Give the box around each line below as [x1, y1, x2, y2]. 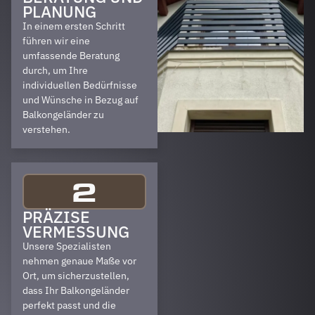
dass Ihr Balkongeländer [22, 284, 129, 297]
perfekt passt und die [22, 299, 116, 311]
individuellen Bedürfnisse [22, 79, 137, 91]
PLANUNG [22, 1, 96, 22]
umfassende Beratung [22, 49, 120, 62]
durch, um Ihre [22, 64, 88, 77]
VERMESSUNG [22, 221, 129, 242]
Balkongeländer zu [22, 108, 104, 121]
